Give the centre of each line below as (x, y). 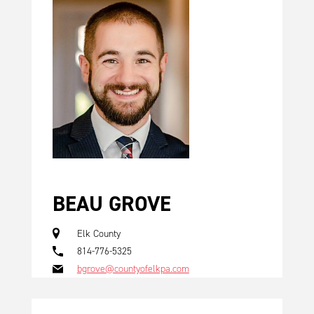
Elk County (98, 233)
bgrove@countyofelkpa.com (133, 268)
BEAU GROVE (111, 204)
